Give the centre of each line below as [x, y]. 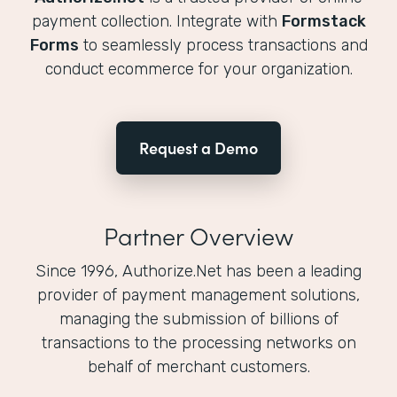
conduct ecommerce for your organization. [198, 70]
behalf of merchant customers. [198, 367]
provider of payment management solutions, [198, 296]
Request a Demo [198, 148]
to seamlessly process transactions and [223, 46]
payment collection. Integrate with [156, 22]
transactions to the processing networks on [198, 343]
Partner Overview [198, 235]
